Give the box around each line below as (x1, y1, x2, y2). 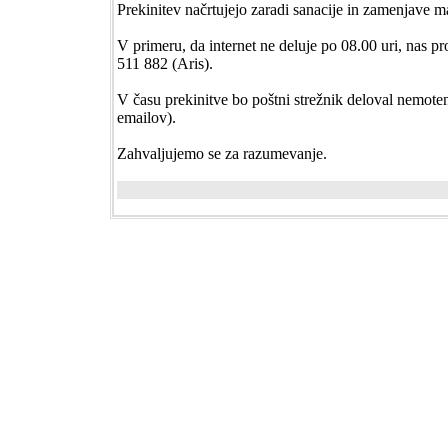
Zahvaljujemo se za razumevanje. (117, 145, 327, 162)
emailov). (117, 109, 176, 126)
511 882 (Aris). (117, 55, 213, 72)
